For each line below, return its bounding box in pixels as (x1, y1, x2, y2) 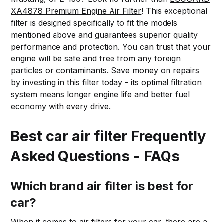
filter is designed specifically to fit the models (11, 17, 178, 28)
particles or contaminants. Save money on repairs (11, 65, 200, 75)
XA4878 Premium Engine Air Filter (11, 5, 142, 16)
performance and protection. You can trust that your (11, 41, 211, 52)
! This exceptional (141, 5, 208, 16)
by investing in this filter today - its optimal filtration (11, 77, 202, 87)
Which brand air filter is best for (10, 178, 194, 193)
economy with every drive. (11, 101, 111, 111)
